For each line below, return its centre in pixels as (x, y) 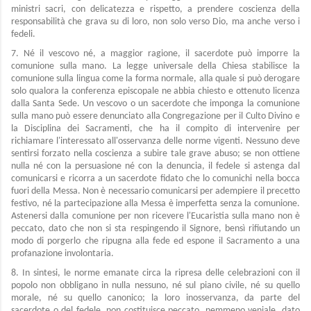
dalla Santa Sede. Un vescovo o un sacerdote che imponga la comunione (155, 104)
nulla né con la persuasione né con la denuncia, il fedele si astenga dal (155, 166)
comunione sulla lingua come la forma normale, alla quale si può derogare (155, 79)
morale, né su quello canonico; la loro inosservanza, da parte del (155, 298)
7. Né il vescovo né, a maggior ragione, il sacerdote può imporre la (155, 54)
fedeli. (23, 34)
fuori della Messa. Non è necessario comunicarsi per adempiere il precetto (155, 191)
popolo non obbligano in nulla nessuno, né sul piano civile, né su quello (155, 286)
